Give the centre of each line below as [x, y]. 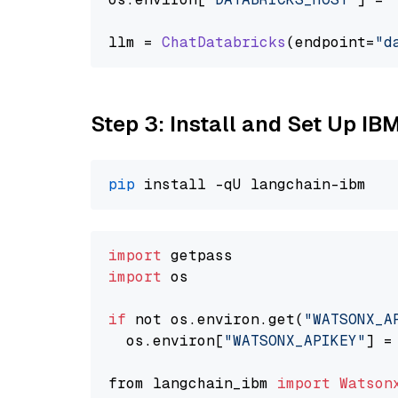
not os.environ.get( [215, 319]
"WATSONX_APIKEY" [295, 341]
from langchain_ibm [193, 383]
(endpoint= [330, 42]
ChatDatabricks [224, 42]
